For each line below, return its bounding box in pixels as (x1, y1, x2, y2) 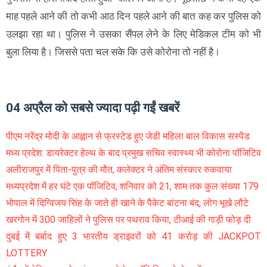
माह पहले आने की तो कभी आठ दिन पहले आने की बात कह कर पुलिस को (6, 10, 261, 23)
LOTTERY (6, 247, 47, 259)
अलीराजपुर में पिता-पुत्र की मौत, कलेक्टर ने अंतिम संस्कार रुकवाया (6, 164, 232, 176)
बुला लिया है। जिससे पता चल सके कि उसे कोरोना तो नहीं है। (6, 46, 220, 58)
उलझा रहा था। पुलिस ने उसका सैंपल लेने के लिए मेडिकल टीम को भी (6, 28, 261, 41)
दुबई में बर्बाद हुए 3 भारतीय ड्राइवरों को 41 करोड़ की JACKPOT (6, 231, 261, 243)
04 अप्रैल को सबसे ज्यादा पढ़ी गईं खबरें (6, 101, 179, 116)
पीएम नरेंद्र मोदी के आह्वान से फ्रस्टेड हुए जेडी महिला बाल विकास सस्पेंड (6, 131, 250, 142)
